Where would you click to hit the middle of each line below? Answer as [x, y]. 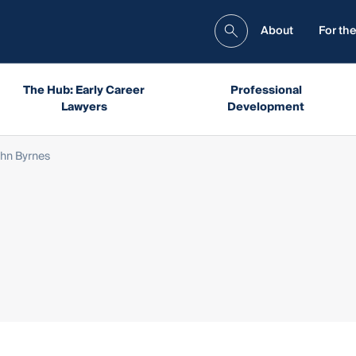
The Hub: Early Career [84, 90]
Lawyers [84, 107]
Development [266, 107]
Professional [266, 90]
